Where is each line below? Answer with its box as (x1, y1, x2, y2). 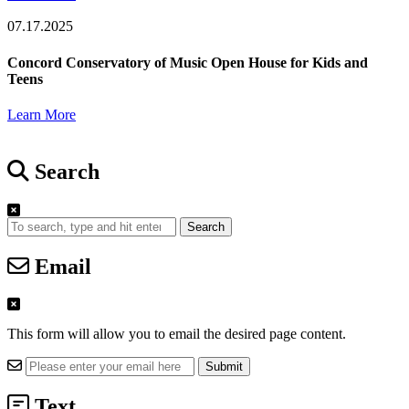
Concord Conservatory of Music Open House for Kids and (7, 54, 368, 70)
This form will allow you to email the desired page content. (7, 326, 346, 342)
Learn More (7, 106, 76, 122)
